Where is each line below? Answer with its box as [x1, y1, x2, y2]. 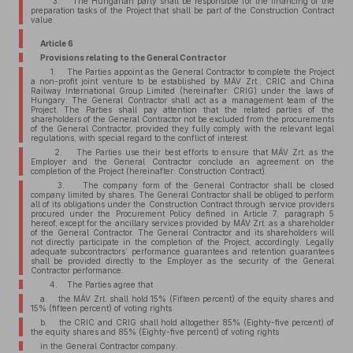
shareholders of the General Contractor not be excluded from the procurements [30, 114, 334, 124]
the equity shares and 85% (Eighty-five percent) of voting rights [30, 327, 279, 336]
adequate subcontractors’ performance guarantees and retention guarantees [30, 247, 334, 256]
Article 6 [39, 39, 73, 48]
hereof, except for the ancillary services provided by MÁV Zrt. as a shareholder [30, 218, 334, 228]
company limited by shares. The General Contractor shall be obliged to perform [30, 190, 334, 199]
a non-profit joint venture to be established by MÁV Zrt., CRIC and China [30, 76, 334, 86]
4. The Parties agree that [39, 280, 153, 289]
